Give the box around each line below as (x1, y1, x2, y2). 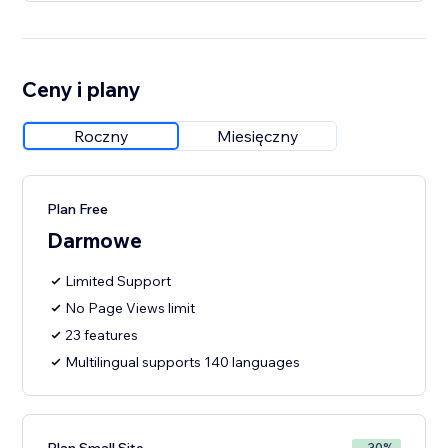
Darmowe (47, 227, 143, 254)
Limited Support (65, 272, 172, 291)
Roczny (73, 126, 129, 147)
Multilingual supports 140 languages (65, 353, 301, 372)
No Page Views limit (65, 299, 196, 318)
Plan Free (47, 200, 109, 219)
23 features (65, 326, 139, 345)
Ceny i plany (22, 76, 141, 103)
